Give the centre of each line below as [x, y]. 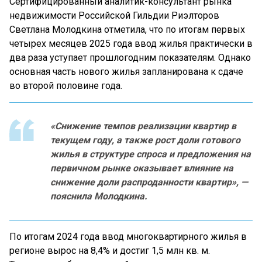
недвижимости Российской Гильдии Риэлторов [114, 16]
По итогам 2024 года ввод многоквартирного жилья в [128, 237]
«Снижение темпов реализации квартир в [143, 126]
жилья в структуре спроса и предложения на [151, 154]
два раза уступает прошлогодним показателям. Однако [130, 58]
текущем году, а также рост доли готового [145, 140]
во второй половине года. [66, 86]
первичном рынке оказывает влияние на [142, 168]
